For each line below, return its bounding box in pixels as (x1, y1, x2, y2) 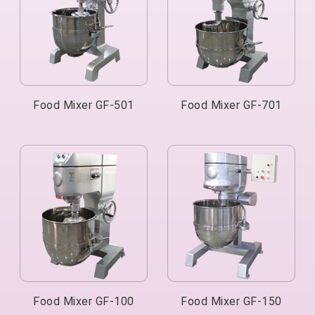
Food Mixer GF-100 (33, 295, 134, 308)
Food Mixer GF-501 (33, 98, 134, 112)
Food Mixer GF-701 (181, 98, 282, 112)
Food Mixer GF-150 (181, 295, 282, 308)
